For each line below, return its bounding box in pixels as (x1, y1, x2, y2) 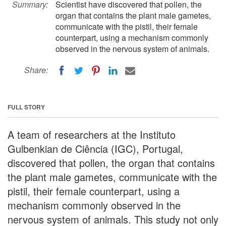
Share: (24, 64, 48, 76)
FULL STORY (8, 102, 45, 111)
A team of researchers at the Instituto (8, 127, 176, 142)
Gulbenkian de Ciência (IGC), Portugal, (8, 141, 183, 156)
